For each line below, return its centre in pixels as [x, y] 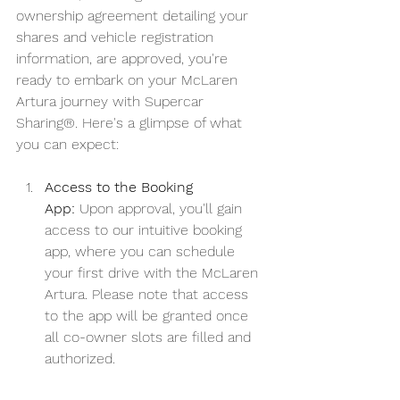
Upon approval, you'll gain [161, 209]
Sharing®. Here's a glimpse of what [131, 123]
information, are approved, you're [124, 59]
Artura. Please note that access [149, 295]
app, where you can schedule [142, 252]
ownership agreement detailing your [134, 16]
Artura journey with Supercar [112, 102]
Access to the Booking [121, 187]
